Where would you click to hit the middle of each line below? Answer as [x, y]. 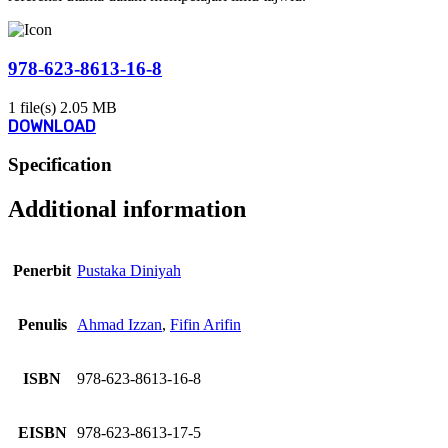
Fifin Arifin [205, 325]
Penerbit [42, 271]
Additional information [127, 209]
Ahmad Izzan [119, 325]
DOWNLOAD [52, 126]
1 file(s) [34, 107]
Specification [60, 165]
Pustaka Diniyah [129, 271]
